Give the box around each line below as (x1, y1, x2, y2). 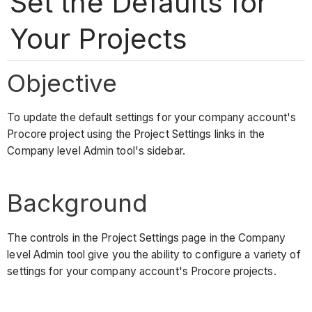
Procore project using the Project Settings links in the (7, 127, 265, 141)
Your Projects (10, 21, 187, 56)
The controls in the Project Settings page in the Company (7, 231, 286, 244)
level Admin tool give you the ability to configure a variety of (7, 247, 301, 261)
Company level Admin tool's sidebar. (7, 144, 188, 158)
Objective (7, 68, 118, 97)
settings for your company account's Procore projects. (7, 264, 279, 278)
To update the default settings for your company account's (7, 111, 297, 125)
